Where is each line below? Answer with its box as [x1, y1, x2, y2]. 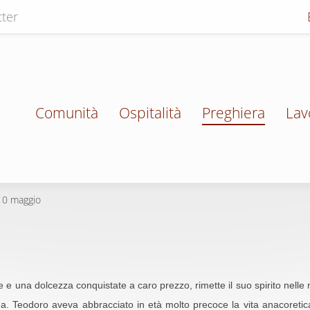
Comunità [35, 103, 98, 122]
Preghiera [202, 103, 265, 122]
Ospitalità [119, 103, 181, 122]
